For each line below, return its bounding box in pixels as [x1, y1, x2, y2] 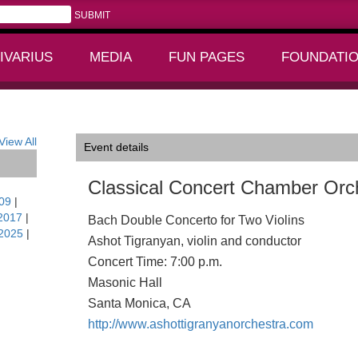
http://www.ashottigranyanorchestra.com [87, 317, 313, 331]
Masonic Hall [87, 276, 162, 289]
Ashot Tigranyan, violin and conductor [87, 234, 301, 248]
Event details [83, 141, 149, 153]
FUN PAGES [169, 50, 245, 65]
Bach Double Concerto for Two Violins [87, 213, 304, 227]
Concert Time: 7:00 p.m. [87, 255, 222, 268]
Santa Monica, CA [87, 296, 191, 310]
